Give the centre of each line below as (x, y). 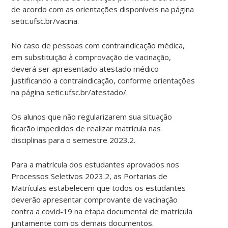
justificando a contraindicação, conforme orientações (103, 80)
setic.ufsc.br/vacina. (45, 21)
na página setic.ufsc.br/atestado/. (70, 92)
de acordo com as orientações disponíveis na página (103, 9)
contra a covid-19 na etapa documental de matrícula (102, 211)
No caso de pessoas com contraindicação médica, (98, 45)
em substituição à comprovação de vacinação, (91, 57)
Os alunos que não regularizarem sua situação (92, 116)
